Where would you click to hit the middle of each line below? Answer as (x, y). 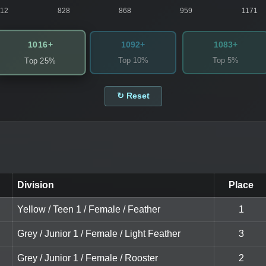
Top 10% (133, 61)
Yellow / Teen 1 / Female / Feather (89, 210)
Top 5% (226, 61)
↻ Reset (133, 96)
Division (36, 185)
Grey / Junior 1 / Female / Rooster (88, 258)
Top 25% (40, 61)
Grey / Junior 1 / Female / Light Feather (99, 234)
